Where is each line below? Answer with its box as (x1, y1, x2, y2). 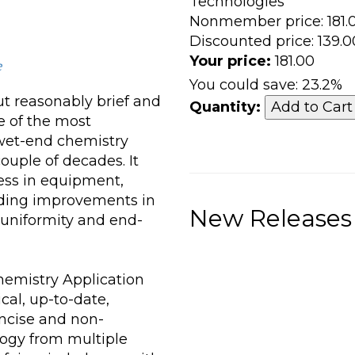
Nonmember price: (189, 13, 323, 30)
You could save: (189, 76, 298, 94)
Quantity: (189, 98, 261, 116)
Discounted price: (189, 32, 314, 50)
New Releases (189, 204, 352, 233)
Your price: (189, 52, 271, 70)
